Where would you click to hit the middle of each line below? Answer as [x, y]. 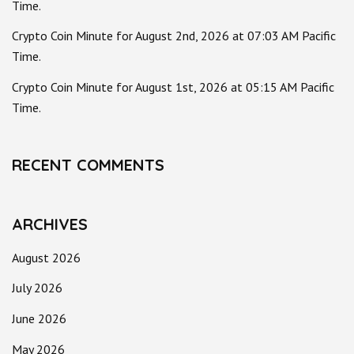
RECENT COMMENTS [88, 164]
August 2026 [46, 257]
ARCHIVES [50, 224]
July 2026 [37, 288]
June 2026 [39, 318]
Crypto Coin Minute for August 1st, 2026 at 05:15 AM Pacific [173, 87]
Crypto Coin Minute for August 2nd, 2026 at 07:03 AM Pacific [174, 36]
